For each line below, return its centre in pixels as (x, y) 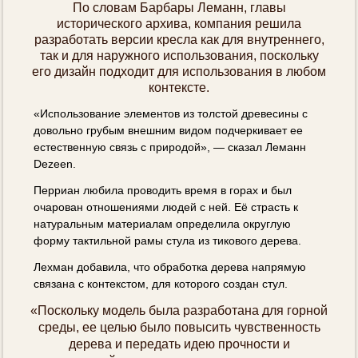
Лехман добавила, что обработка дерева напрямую (170, 267)
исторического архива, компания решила (179, 23)
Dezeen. (55, 163)
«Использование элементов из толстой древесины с (171, 113)
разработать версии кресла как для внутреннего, (179, 39)
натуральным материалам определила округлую (163, 223)
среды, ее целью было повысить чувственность (179, 327)
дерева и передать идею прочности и (179, 344)
